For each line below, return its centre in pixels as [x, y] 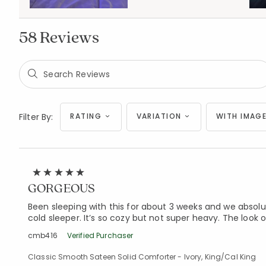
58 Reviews [59, 37]
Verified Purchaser [100, 235]
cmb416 [43, 235]
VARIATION [159, 116]
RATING [86, 116]
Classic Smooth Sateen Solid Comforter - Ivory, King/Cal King [142, 257]
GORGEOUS [62, 188]
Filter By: [36, 117]
